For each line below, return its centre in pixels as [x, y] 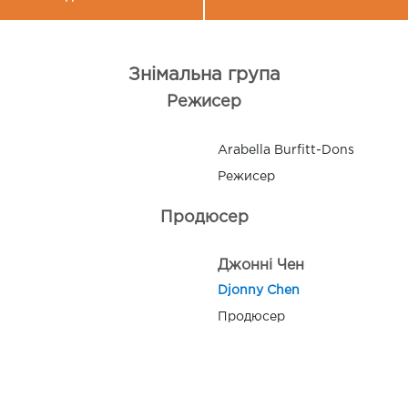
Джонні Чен [261, 265]
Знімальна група [204, 74]
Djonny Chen [259, 290]
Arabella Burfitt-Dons [286, 150]
